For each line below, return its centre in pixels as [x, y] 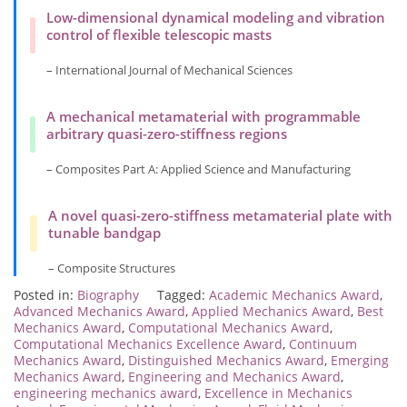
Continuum [323, 344]
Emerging [360, 361]
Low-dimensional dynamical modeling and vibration [216, 18]
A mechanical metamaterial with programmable [204, 117]
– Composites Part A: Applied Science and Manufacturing [199, 169]
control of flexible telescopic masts [159, 35]
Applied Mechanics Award [271, 312]
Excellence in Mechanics [278, 393]
